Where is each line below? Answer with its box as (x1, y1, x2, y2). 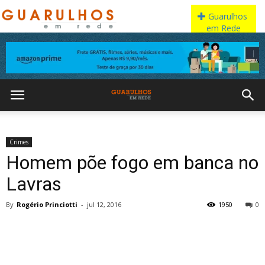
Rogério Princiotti (17, 200, 77, 209)
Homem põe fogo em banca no (6, 151, 258, 174)
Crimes (9, 138, 28, 146)
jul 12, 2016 (87, 200, 121, 209)
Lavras (6, 173, 62, 195)
